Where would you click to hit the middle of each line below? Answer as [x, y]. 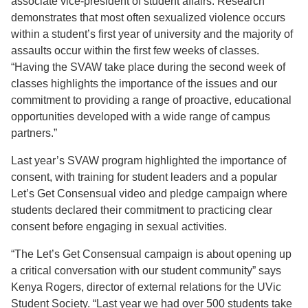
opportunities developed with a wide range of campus [141, 117]
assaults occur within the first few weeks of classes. [135, 51]
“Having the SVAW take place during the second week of [148, 67]
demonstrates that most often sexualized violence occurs [148, 18]
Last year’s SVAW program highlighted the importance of [148, 161]
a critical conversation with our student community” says [146, 271]
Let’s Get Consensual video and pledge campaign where [149, 194]
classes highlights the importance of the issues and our [144, 84]
